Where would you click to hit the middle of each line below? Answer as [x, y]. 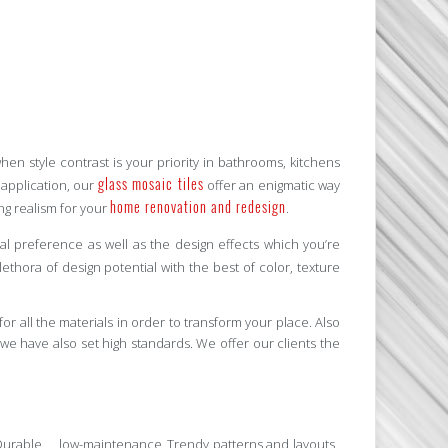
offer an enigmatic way [272, 185]
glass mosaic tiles [150, 184]
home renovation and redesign [198, 207]
